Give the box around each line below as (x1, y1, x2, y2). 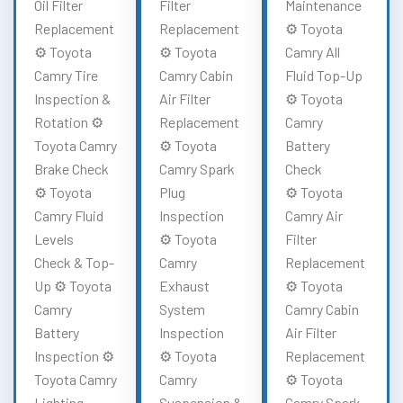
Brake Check (34, 159, 109, 177)
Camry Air (284, 206, 343, 224)
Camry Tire (34, 66, 98, 84)
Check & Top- (34, 253, 114, 271)
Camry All (284, 42, 340, 60)
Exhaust (159, 276, 210, 294)
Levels (34, 229, 74, 247)
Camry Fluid (34, 206, 103, 224)
